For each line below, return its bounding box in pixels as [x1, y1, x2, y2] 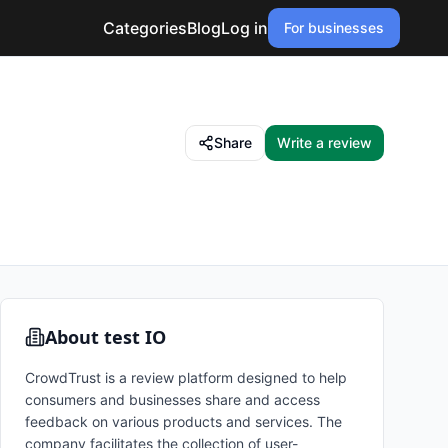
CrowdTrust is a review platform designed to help [25, 369, 347, 386]
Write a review [277, 134, 372, 151]
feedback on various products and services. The [25, 413, 342, 430]
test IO [104, 325, 166, 349]
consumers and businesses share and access [25, 391, 320, 408]
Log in [221, 18, 268, 38]
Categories [103, 18, 187, 38]
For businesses [284, 19, 384, 36]
